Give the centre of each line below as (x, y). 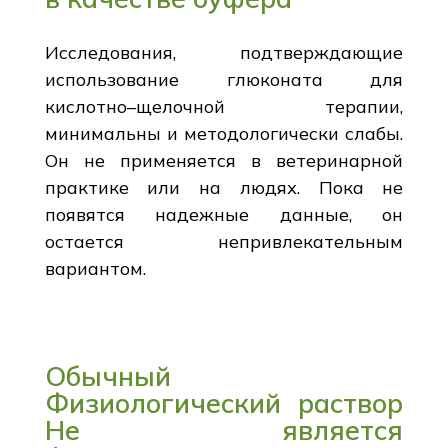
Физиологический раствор (224, 402)
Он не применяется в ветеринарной (224, 160)
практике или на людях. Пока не (224, 187)
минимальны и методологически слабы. (224, 133)
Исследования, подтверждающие (224, 52)
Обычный (107, 375)
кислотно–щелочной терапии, (224, 106)
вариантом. (95, 268)
